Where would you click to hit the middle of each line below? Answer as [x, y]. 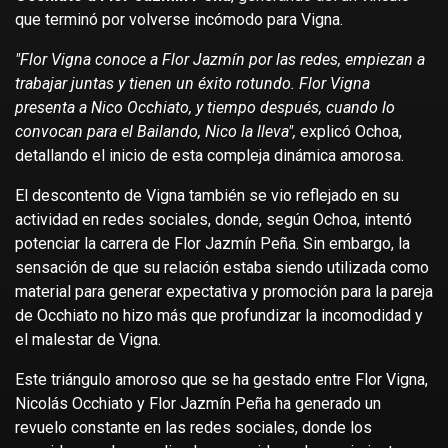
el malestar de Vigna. [88, 340]
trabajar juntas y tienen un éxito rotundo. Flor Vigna [192, 84]
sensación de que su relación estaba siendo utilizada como [222, 268]
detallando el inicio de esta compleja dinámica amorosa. [209, 156]
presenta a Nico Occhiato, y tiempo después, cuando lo [205, 108]
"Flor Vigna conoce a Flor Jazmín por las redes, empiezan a [220, 60]
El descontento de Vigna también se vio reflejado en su [207, 196]
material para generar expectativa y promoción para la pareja [224, 292]
